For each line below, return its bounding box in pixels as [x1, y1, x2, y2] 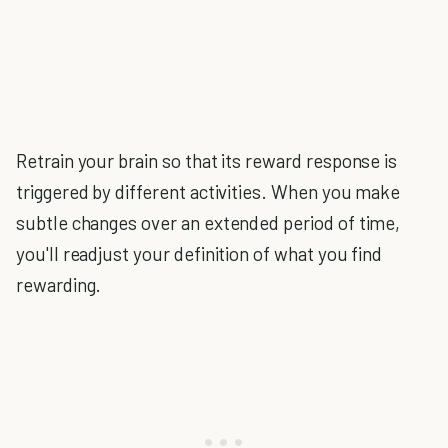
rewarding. [16, 273, 102, 296]
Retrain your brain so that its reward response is [16, 149, 398, 172]
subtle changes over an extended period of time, [16, 211, 401, 234]
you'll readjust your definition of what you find [16, 242, 383, 265]
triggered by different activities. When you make [16, 180, 401, 203]
